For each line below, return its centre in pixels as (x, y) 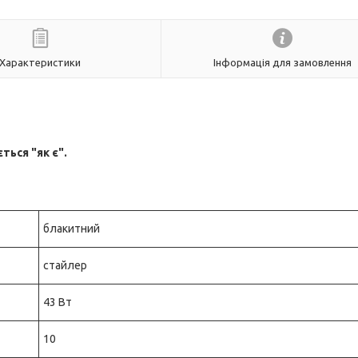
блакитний (72, 229)
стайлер (65, 265)
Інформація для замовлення (282, 62)
